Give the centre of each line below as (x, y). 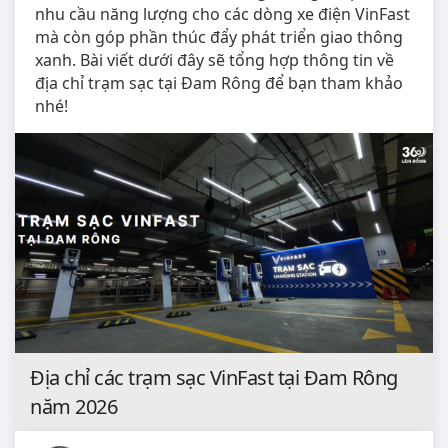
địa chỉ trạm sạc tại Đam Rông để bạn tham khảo (219, 83)
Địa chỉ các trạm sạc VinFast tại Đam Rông (214, 377)
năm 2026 (73, 406)
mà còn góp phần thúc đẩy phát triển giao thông (219, 37)
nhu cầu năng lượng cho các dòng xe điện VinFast (222, 14)
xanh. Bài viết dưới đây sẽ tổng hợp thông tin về (214, 60)
